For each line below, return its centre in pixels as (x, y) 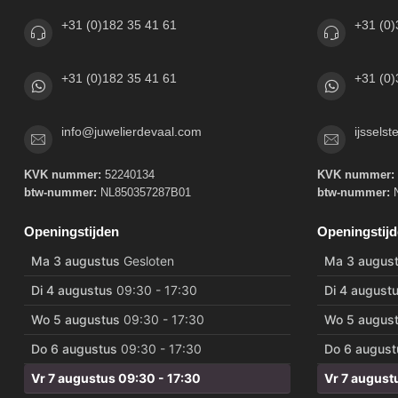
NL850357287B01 (144, 193)
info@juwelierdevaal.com (131, 132)
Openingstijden (72, 232)
